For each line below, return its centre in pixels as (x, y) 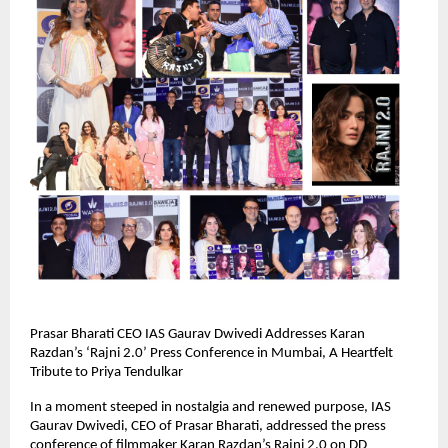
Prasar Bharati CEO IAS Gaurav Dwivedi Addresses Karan (197, 334)
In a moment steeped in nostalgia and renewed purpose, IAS (210, 407)
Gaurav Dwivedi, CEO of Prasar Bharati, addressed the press (208, 426)
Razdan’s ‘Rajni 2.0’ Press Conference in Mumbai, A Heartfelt (211, 353)
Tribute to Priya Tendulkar (106, 372)
